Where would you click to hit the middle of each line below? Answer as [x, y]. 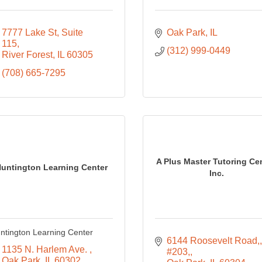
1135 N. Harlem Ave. [45, 249]
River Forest [27, 55]
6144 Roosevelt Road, [213, 241]
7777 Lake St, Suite [42, 32]
